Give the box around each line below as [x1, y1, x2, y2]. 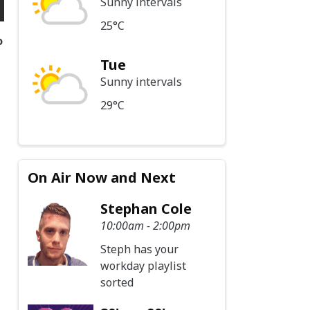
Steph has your [100, 241, 179, 257]
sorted [100, 274, 134, 290]
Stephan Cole [100, 199, 192, 218]
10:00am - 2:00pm [100, 217, 191, 233]
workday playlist [100, 257, 187, 273]
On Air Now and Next [28, 167, 176, 187]
